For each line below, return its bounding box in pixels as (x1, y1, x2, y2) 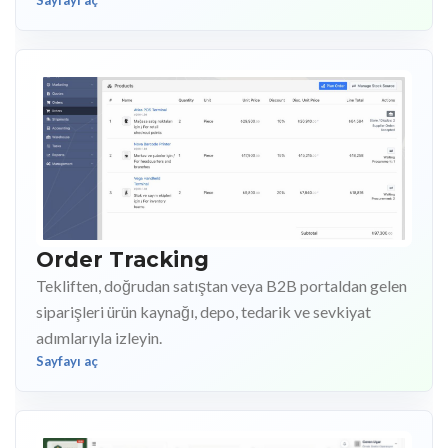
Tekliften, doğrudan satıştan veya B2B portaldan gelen (36, 275, 407, 295)
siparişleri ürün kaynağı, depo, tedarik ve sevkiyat (36, 301, 371, 321)
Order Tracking (36, 246, 209, 272)
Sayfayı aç (36, 352, 98, 369)
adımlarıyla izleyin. (36, 327, 162, 347)
